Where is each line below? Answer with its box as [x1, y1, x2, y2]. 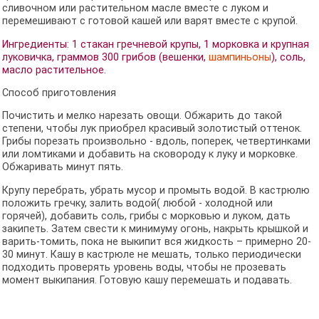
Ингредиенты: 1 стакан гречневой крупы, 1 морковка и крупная [1, 38, 309, 51]
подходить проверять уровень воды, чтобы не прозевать [1, 261, 286, 273]
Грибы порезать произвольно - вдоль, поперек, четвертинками [1, 135, 310, 148]
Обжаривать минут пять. [1, 161, 123, 174]
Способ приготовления [1, 86, 116, 99]
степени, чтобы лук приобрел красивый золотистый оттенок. [1, 122, 302, 135]
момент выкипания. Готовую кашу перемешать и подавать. [1, 273, 292, 286]
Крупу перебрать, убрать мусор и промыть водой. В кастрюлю [1, 184, 310, 197]
